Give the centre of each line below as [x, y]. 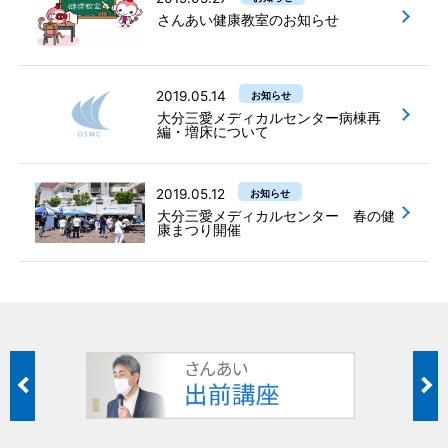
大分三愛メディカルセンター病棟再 [269, 118]
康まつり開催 [199, 230]
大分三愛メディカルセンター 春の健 [276, 216]
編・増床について [213, 132]
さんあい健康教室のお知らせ [248, 20]
